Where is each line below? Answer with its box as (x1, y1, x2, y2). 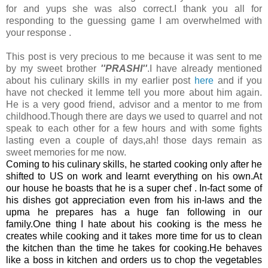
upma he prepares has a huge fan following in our (6, 207, 262, 218)
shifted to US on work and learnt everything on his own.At (6, 171, 262, 182)
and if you (214, 75, 263, 86)
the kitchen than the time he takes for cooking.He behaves (6, 243, 262, 254)
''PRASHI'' (100, 63, 147, 74)
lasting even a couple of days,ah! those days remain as (6, 135, 262, 146)
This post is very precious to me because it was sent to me (6, 51, 262, 62)
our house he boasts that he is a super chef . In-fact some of (6, 183, 262, 194)
